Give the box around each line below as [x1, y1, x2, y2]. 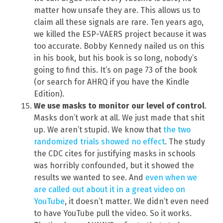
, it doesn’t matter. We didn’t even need [65, 196, 209, 206]
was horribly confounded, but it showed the [34, 160, 194, 170]
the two [163, 124, 191, 134]
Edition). [34, 89, 64, 99]
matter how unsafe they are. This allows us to [34, 5, 200, 15]
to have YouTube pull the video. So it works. [34, 208, 192, 218]
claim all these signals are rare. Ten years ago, [34, 17, 204, 27]
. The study [165, 136, 205, 146]
